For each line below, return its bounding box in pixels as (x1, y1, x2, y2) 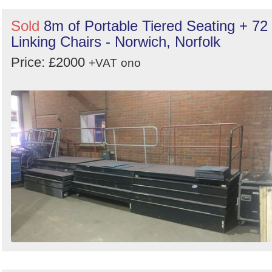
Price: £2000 (11, 54, 89, 70)
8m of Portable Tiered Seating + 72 (44, 17, 268, 34)
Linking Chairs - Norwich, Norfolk (11, 33, 220, 50)
